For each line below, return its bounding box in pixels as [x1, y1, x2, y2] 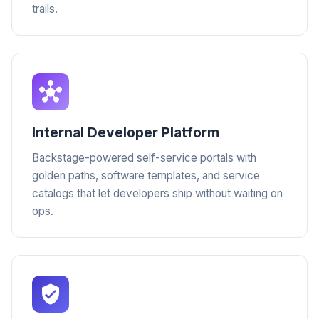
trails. [32, 2, 58, 16]
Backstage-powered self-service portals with [32, 151, 256, 164]
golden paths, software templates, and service [32, 169, 260, 182]
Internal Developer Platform [32, 124, 219, 141]
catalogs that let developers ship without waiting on [32, 187, 283, 200]
